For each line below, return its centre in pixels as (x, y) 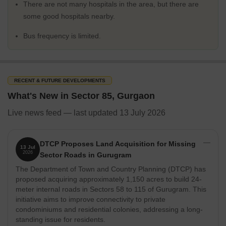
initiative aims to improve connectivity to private (91, 199)
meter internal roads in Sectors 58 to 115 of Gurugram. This (111, 189)
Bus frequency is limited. (62, 36)
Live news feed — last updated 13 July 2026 (87, 113)
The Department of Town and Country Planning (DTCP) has (111, 169)
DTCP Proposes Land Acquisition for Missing (118, 144)
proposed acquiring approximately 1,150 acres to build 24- (109, 179)
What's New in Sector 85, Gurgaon (81, 96)
